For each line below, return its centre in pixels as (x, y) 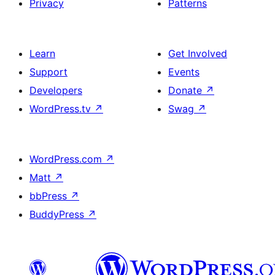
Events (184, 72)
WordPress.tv (62, 109)
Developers (56, 90)
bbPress (50, 196)
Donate (187, 90)
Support (48, 72)
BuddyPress (58, 214)
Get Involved (198, 53)
